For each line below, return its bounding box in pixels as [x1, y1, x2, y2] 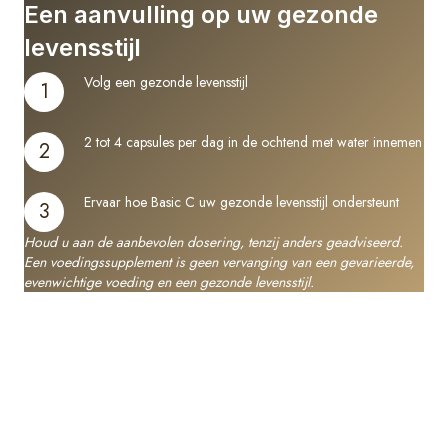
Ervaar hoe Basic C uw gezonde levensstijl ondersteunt [84, 192, 399, 213]
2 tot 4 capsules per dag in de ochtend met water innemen [84, 132, 422, 153]
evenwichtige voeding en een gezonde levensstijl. [24, 272, 314, 293]
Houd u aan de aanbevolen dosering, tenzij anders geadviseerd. [24, 232, 403, 253]
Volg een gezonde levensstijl [84, 72, 248, 93]
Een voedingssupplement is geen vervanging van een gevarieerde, [24, 252, 414, 273]
